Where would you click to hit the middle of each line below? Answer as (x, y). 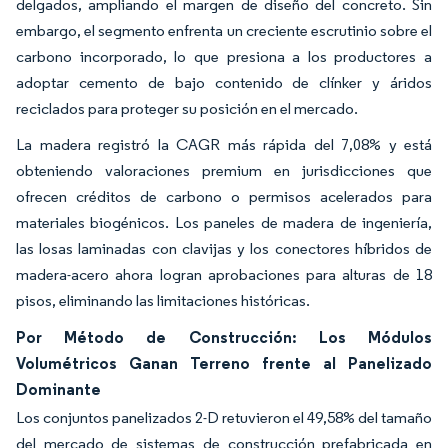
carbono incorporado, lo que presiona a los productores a (224, 56)
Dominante (58, 388)
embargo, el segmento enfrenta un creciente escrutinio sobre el (224, 30)
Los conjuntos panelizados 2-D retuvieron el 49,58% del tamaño (224, 417)
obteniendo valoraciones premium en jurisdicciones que (224, 170)
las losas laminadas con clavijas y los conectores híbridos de (224, 248)
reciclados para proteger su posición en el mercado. (187, 108)
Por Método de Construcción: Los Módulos (224, 336)
